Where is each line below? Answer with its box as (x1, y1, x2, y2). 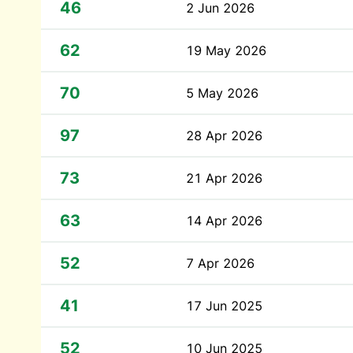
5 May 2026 (186, 85, 258, 101)
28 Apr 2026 (186, 128, 262, 143)
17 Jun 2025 (186, 298, 262, 314)
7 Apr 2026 (186, 255, 255, 271)
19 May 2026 (186, 43, 266, 58)
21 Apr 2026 (186, 170, 262, 186)
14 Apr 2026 (186, 213, 262, 229)
